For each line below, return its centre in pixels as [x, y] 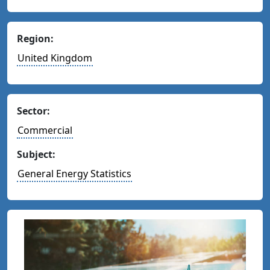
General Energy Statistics [74, 174]
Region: [35, 39]
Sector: [33, 111]
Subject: [36, 154]
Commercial [45, 130]
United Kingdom [55, 58]
